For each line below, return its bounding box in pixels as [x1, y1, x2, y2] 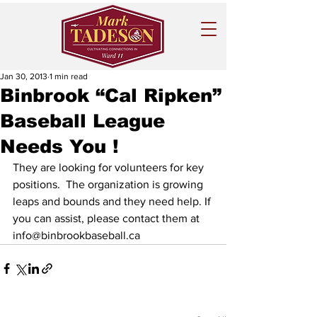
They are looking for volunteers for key [13, 161, 207, 173]
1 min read [50, 71, 88, 81]
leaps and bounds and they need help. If [13, 195, 214, 207]
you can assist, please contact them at [13, 212, 202, 224]
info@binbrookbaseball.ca [13, 229, 146, 241]
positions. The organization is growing [13, 178, 206, 190]
